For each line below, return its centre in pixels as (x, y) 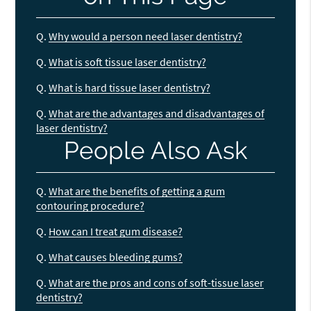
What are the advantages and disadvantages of (157, 113)
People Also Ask (155, 151)
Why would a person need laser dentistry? (146, 36)
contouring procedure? (91, 206)
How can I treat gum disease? (116, 232)
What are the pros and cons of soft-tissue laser (157, 283)
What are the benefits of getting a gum (137, 191)
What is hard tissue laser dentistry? (130, 87)
